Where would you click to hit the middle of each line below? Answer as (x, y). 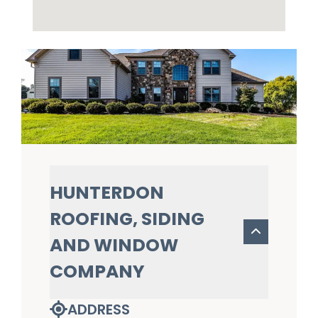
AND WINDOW (114, 245)
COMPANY (97, 271)
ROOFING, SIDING (127, 219)
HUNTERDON (107, 192)
